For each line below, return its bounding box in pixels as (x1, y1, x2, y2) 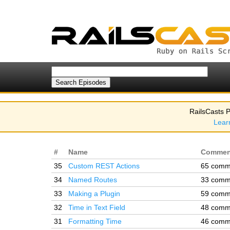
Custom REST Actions (68, 162, 140, 170)
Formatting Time (68, 217, 122, 225)
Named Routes (68, 176, 117, 184)
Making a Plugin (68, 189, 120, 198)
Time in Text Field (68, 203, 125, 212)
